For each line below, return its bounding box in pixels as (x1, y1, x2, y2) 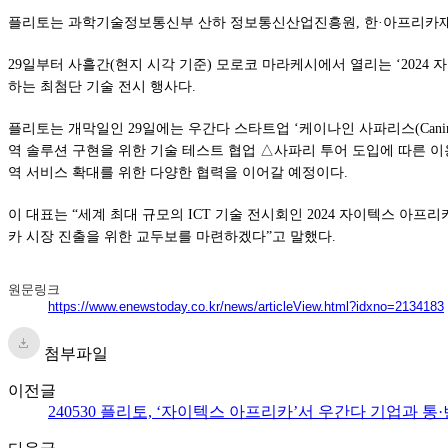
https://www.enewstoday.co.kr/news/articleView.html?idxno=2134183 (48, 298, 444, 314)
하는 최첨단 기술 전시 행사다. (8, 78, 196, 94)
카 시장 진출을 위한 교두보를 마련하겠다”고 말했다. (8, 228, 336, 244)
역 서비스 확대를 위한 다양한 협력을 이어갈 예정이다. (8, 164, 348, 180)
